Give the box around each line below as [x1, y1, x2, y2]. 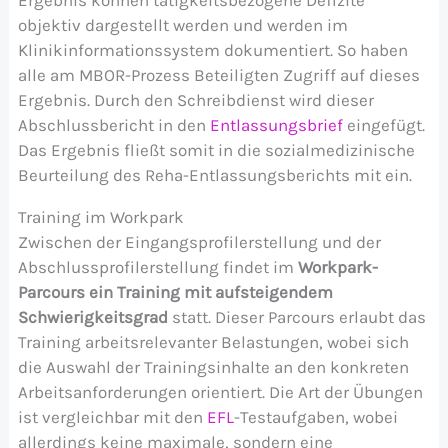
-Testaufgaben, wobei [233, 406, 398, 427]
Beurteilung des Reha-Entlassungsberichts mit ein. [17, 164, 412, 185]
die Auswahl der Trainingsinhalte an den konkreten [17, 356, 409, 377]
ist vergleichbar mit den [17, 406, 207, 427]
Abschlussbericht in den [17, 114, 210, 135]
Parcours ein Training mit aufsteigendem [17, 281, 333, 302]
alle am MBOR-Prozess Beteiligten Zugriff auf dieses [17, 64, 420, 85]
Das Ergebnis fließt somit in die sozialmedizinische [17, 139, 415, 160]
